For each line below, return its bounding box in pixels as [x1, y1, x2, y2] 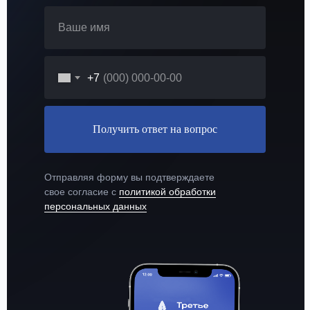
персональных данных [44, 201, 147, 212]
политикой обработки [119, 186, 216, 198]
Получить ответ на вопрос [93, 123, 217, 136]
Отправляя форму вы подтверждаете [44, 172, 215, 183]
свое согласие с [44, 186, 119, 198]
